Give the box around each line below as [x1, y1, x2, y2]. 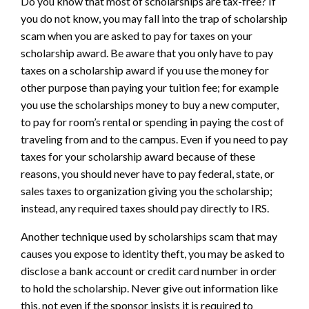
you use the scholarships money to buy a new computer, [21, 97, 279, 111]
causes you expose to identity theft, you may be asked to [21, 246, 285, 260]
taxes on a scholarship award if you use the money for [21, 63, 269, 77]
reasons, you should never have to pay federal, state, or [21, 166, 275, 180]
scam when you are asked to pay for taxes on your [21, 28, 252, 42]
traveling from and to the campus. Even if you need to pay [21, 132, 288, 146]
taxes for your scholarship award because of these [21, 149, 255, 163]
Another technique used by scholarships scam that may [21, 229, 277, 243]
